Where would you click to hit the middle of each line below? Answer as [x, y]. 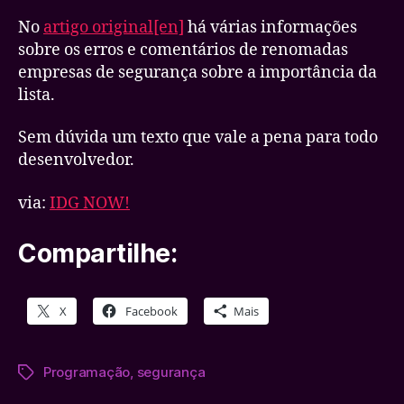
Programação [87, 372]
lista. [37, 95]
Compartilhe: [98, 253]
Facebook [151, 311]
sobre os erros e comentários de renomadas [183, 50]
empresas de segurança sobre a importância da [197, 72]
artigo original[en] [114, 27]
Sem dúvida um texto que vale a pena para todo [198, 138]
